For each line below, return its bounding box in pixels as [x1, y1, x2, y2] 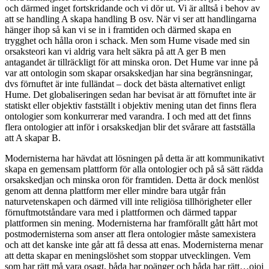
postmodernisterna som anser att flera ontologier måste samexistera [5, 229, 256, 240]
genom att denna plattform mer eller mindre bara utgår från [5, 186, 226, 196]
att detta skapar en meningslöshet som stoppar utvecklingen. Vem [5, 250, 250, 261]
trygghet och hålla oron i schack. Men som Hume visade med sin [5, 35, 250, 46]
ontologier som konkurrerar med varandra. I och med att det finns [5, 111, 251, 122]
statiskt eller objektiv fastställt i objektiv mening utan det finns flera [5, 100, 256, 111]
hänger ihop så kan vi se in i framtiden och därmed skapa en [5, 25, 231, 35]
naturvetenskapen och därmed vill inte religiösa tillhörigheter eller [5, 196, 252, 207]
